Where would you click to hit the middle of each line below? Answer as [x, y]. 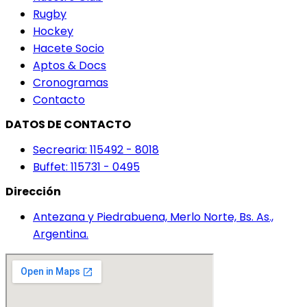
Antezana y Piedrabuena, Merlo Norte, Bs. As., [153, 217]
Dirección [33, 192]
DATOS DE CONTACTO [68, 125]
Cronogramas [71, 83]
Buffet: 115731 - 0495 [86, 167]
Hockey [53, 32]
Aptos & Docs [70, 66]
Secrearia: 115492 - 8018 [96, 150]
